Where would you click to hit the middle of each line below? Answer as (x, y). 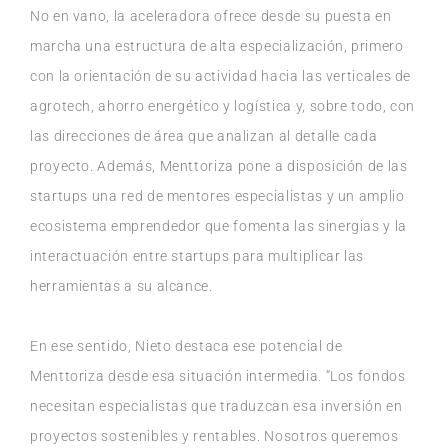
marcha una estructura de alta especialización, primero (217, 46)
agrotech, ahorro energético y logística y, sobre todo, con (223, 106)
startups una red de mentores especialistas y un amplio (217, 196)
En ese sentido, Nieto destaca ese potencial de (186, 346)
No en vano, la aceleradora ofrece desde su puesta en (211, 16)
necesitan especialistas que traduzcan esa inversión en (216, 406)
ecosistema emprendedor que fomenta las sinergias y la (218, 226)
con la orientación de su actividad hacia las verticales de (221, 76)
